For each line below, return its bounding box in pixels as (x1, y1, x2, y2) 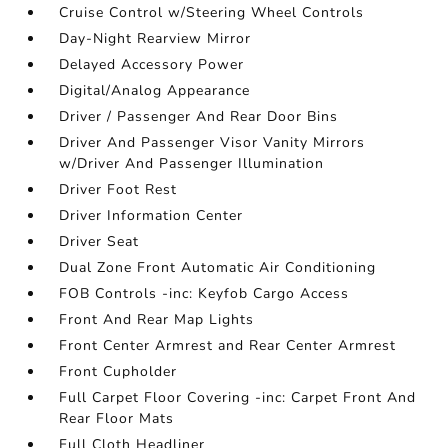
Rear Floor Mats (59, 409, 175, 428)
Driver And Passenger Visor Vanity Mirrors (59, 133, 366, 152)
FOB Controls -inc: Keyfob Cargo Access (59, 284, 350, 303)
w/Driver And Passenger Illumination (59, 154, 325, 173)
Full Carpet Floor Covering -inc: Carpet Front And (59, 388, 417, 407)
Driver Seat (59, 232, 140, 251)
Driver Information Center (59, 206, 244, 225)
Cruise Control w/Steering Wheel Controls (59, 3, 365, 22)
